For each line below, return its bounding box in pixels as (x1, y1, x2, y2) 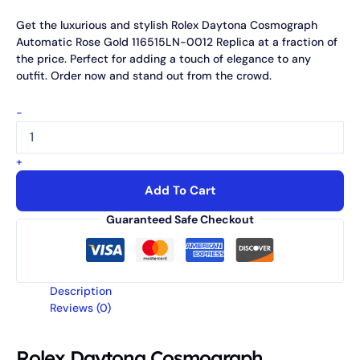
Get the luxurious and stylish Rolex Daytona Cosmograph (16, 18, 317, 33)
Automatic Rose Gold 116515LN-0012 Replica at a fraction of (16, 35, 337, 50)
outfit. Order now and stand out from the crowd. (16, 68, 272, 84)
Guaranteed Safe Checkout (106, 211, 254, 227)
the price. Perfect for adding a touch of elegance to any (16, 51, 311, 67)
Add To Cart (144, 182, 216, 198)
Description (50, 283, 112, 298)
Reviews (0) (50, 300, 111, 315)
